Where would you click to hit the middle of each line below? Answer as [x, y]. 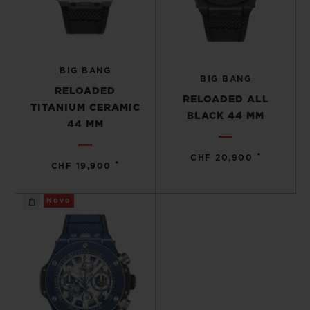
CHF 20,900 [222, 158]
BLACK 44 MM [226, 116]
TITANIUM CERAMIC [85, 108]
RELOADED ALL [226, 100]
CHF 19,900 [81, 166]
